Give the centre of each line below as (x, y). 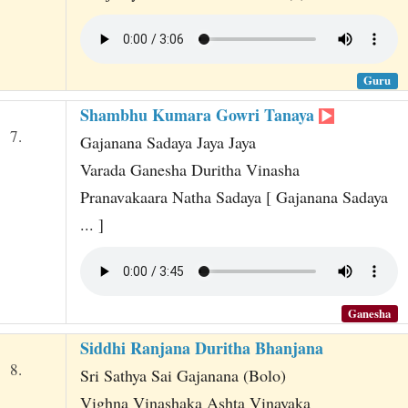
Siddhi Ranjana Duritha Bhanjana (201, 347)
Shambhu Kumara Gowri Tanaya (199, 115)
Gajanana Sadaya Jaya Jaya (168, 143)
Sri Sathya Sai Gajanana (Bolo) (183, 375)
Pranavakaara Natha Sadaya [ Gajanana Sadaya (234, 197)
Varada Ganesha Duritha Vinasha (189, 170)
